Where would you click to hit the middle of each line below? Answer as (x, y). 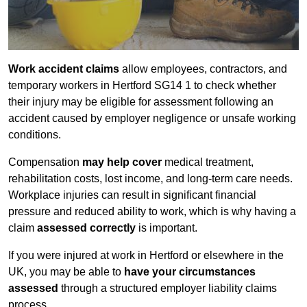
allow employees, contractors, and (203, 69)
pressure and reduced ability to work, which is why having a (152, 212)
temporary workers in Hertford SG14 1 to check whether (142, 86)
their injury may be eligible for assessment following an (141, 102)
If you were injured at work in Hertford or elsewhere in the (146, 256)
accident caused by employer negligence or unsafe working (152, 119)
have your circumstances (190, 272)
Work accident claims (64, 69)
